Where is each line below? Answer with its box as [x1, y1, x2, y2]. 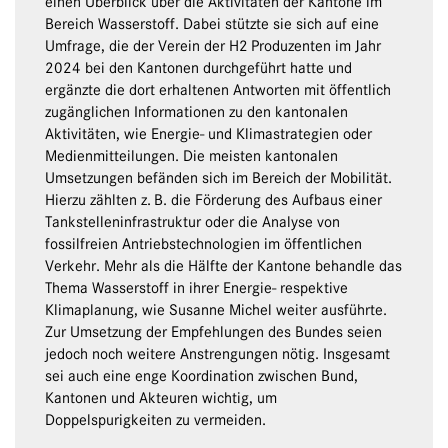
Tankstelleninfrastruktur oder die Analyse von [45, 213, 340, 232]
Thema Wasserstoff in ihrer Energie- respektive [45, 279, 348, 298]
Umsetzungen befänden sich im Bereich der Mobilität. [45, 169, 392, 188]
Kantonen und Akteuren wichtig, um [45, 389, 277, 408]
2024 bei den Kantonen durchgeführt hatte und [45, 59, 352, 78]
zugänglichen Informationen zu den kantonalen [45, 103, 348, 122]
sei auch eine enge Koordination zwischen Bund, [45, 367, 358, 386]
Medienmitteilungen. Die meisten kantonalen [45, 147, 338, 166]
